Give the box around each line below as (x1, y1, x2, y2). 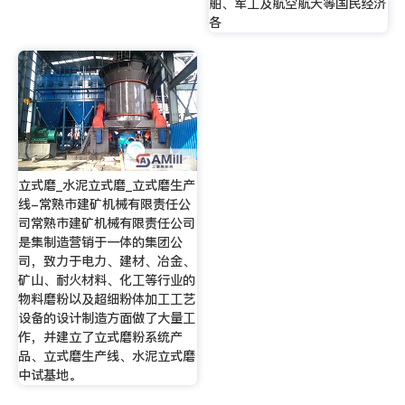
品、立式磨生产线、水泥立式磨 (17, 347, 195, 366)
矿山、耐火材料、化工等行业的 (17, 271, 195, 290)
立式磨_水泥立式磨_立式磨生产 (17, 176, 195, 195)
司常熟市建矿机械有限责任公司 (17, 214, 195, 233)
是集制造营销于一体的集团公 (17, 233, 183, 252)
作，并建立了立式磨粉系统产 (17, 328, 183, 347)
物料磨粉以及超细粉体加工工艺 (17, 290, 195, 309)
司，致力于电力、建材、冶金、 (17, 252, 195, 271)
